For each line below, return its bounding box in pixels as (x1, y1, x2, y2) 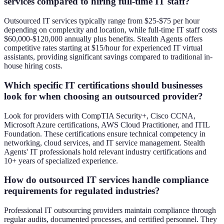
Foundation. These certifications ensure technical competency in (4, 129, 205, 138)
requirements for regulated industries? (4, 185, 160, 196)
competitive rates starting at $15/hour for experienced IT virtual (4, 43, 202, 52)
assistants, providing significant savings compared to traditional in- (4, 52, 212, 61)
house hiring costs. (4, 61, 62, 70)
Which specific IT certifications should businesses (4, 79, 202, 90)
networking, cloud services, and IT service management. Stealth (4, 138, 205, 147)
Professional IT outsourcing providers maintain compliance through (4, 206, 216, 215)
